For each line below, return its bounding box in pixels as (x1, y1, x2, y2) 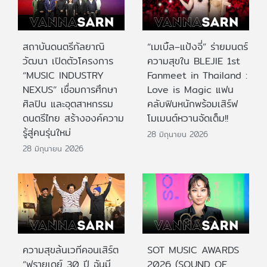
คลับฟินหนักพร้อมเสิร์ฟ (147, 97, 238, 112)
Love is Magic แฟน (147, 82, 234, 98)
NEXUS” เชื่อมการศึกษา (23, 82, 117, 98)
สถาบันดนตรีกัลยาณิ (23, 39, 104, 55)
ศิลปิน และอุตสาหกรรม (23, 97, 113, 112)
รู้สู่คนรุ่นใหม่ (23, 125, 71, 141)
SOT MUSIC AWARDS (147, 242, 239, 257)
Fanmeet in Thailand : (147, 68, 247, 83)
